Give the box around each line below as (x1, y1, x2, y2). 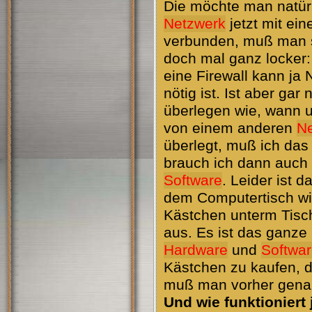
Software (164, 172, 222, 189)
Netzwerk (164, 15, 226, 32)
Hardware (164, 242, 228, 258)
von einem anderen (164, 120, 297, 136)
